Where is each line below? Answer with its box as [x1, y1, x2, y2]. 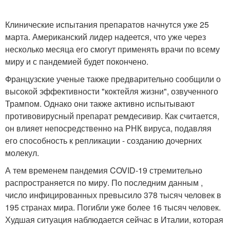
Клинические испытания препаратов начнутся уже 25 [5, 18, 209, 30]
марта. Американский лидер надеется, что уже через [5, 31, 206, 43]
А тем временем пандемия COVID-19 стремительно [5, 164, 202, 176]
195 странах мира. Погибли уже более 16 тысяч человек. [5, 201, 221, 213]
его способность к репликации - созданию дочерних [5, 135, 202, 146]
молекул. [5, 147, 39, 159]
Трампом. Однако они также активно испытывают [5, 98, 195, 109]
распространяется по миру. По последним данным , [5, 177, 203, 188]
